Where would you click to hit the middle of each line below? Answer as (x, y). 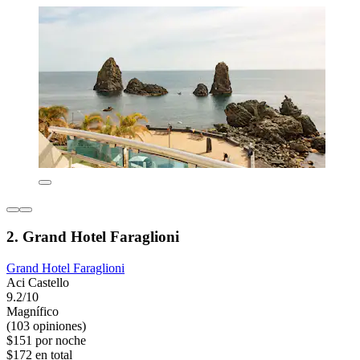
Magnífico (33, 311)
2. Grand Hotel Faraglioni (93, 236)
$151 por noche (46, 340)
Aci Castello (38, 282)
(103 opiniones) (46, 325)
